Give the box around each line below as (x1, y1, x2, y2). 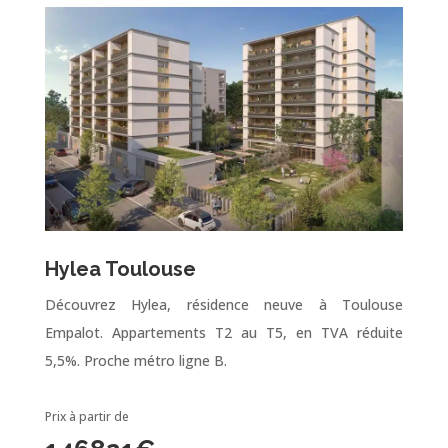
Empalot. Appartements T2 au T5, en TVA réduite (44, 322, 404, 342)
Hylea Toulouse (44, 256, 196, 281)
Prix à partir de (44, 407, 129, 425)
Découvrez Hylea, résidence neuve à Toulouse (44, 294, 404, 314)
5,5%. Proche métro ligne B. (44, 350, 227, 370)
